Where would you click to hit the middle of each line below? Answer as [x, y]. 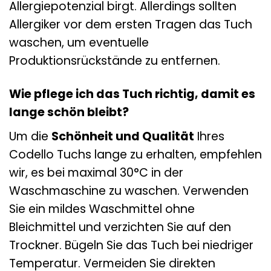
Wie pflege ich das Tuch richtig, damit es [132, 94]
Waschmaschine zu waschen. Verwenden [129, 191]
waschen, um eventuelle [79, 42]
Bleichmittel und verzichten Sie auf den [120, 227]
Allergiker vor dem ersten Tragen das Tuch [131, 24]
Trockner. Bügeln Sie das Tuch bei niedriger [131, 245]
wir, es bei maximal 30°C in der [96, 172]
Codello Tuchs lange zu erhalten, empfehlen [135, 154]
